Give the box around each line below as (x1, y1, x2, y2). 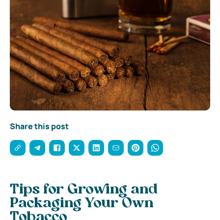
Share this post (10, 120, 69, 132)
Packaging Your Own (10, 196, 154, 211)
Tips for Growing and (10, 183, 158, 197)
